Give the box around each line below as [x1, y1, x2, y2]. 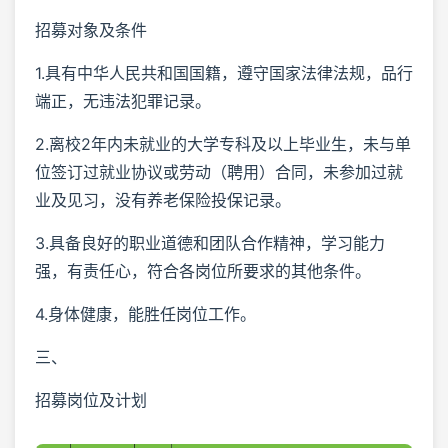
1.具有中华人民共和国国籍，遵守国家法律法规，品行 [35, 62, 413, 83]
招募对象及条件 [35, 19, 147, 40]
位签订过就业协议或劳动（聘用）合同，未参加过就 [35, 161, 403, 182]
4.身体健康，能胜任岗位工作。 [35, 303, 256, 324]
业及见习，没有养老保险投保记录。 [35, 189, 291, 210]
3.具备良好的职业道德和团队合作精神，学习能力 [35, 232, 385, 253]
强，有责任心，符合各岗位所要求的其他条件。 [35, 260, 371, 281]
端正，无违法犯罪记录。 [35, 90, 211, 111]
